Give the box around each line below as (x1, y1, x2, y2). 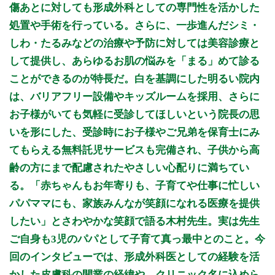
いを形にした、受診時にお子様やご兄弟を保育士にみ (9, 126, 260, 139)
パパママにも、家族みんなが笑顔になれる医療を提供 (9, 198, 260, 210)
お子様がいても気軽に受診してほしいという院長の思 (9, 109, 260, 121)
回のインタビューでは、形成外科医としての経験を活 (9, 251, 260, 263)
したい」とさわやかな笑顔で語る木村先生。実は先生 (9, 215, 260, 228)
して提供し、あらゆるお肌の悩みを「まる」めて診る (9, 55, 260, 68)
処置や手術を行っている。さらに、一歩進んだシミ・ (9, 20, 260, 32)
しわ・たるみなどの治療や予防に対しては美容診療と (9, 37, 260, 50)
